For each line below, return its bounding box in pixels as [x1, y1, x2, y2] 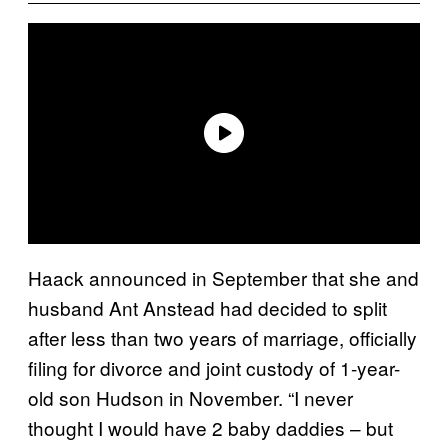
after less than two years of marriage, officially [28, 323, 417, 351]
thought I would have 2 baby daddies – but [28, 413, 393, 441]
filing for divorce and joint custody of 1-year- [28, 353, 400, 381]
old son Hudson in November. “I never [28, 383, 353, 411]
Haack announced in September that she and [28, 263, 419, 291]
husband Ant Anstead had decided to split [28, 293, 387, 321]
